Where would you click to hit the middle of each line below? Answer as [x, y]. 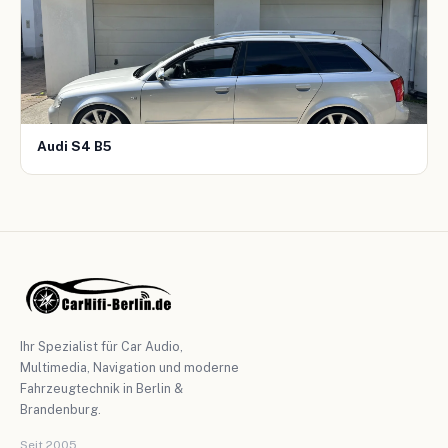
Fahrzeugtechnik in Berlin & [101, 388]
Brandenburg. [60, 409]
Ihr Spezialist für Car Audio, [101, 346]
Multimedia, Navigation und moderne [129, 367]
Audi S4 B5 [74, 145]
